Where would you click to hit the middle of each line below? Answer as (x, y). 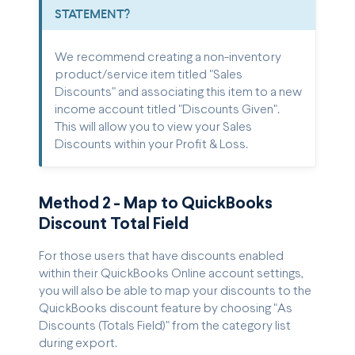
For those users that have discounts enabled (161, 257)
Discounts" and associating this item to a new (178, 93)
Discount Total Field (114, 225)
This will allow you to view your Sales (153, 128)
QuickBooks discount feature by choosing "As (166, 309)
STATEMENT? (92, 14)
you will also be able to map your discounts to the (175, 292)
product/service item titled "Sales (149, 75)
